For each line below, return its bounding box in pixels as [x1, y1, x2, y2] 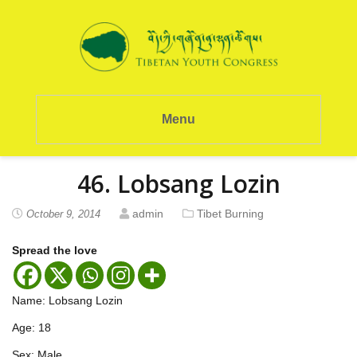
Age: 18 [12, 320, 51, 334]
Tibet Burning [197, 206, 264, 220]
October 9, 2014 [26, 207, 100, 220]
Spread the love [12, 243, 97, 257]
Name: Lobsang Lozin [12, 293, 123, 307]
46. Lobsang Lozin [76, 167, 280, 200]
